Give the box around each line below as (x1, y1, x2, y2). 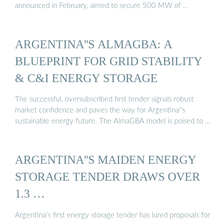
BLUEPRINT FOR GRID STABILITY (15, 54, 202, 68)
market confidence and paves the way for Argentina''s (15, 107, 185, 114)
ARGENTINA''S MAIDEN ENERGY (15, 153, 196, 167)
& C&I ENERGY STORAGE (15, 71, 158, 85)
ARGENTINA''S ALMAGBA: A (15, 37, 172, 51)
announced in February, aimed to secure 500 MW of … (15, 1, 188, 9)
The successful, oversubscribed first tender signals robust (15, 96, 194, 104)
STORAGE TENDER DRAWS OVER (15, 170, 200, 184)
